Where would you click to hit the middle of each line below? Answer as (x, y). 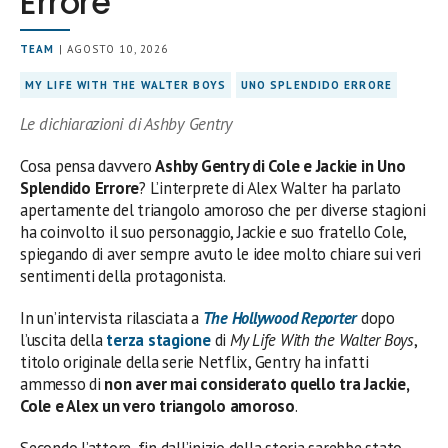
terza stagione (160, 339)
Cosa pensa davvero (88, 165)
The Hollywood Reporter (280, 317)
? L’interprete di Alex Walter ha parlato (270, 187)
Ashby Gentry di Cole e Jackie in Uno (280, 165)
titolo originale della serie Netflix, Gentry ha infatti (194, 361)
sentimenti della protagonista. (123, 275)
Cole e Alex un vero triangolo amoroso (157, 405)
